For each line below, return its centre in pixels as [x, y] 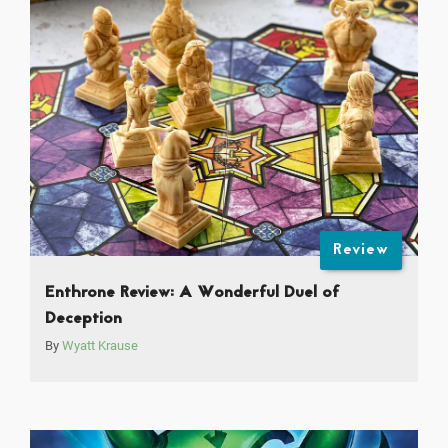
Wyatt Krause [100, 346]
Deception [83, 319]
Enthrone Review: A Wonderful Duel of [192, 293]
